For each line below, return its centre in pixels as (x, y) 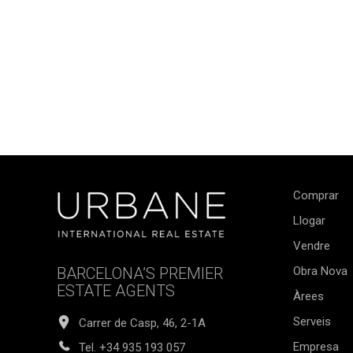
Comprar (316, 195)
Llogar (309, 221)
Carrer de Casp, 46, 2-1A (142, 323)
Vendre (312, 246)
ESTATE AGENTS (116, 290)
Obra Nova (320, 271)
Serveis (312, 321)
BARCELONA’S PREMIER (140, 273)
